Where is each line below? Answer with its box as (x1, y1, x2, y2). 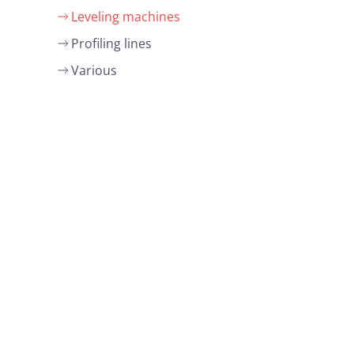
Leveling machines (70, 8, 180, 25)
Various (70, 62, 117, 79)
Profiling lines (70, 35, 152, 52)
